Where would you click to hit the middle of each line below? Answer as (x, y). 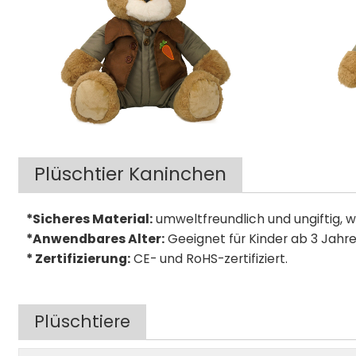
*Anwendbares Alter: (96, 238)
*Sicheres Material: (90, 219)
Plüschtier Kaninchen (131, 174)
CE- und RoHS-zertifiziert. (209, 258)
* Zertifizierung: (79, 258)
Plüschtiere (83, 321)
